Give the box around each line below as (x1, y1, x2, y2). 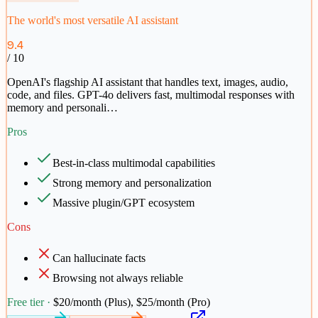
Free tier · (7, 296, 53, 309)
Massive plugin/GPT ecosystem (53, 197, 194, 209)
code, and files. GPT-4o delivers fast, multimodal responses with (7, 89, 295, 102)
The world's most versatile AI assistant (7, 14, 178, 27)
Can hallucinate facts (53, 252, 146, 265)
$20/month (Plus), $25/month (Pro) (53, 296, 210, 309)
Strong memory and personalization (53, 177, 212, 190)
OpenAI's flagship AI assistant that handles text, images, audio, (7, 76, 288, 89)
